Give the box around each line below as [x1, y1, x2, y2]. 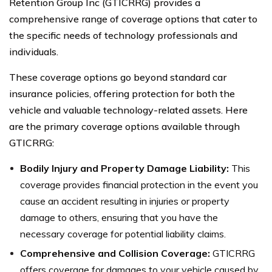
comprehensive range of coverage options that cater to [9, 12, 257, 25]
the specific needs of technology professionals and [9, 29, 237, 41]
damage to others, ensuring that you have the [20, 211, 218, 223]
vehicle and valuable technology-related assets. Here [9, 103, 248, 116]
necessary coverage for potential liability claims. [20, 227, 226, 240]
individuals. [9, 45, 58, 58]
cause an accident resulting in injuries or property [20, 194, 229, 207]
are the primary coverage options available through [9, 120, 240, 132]
